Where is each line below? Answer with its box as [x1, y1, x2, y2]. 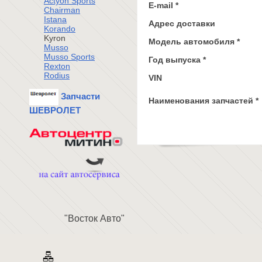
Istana [44, 14, 67, 24]
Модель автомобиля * [149, 37, 240, 46]
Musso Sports [44, 51, 95, 61]
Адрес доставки [149, 19, 215, 28]
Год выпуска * [149, 55, 206, 64]
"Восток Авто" [64, 213, 125, 224]
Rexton [44, 61, 70, 71]
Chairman [44, 5, 80, 15]
